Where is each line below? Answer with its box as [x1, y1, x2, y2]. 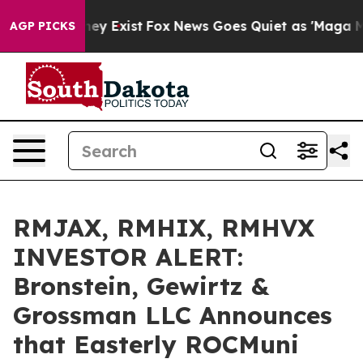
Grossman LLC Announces [13, 300, 332, 331]
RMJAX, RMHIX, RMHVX [13, 212, 314, 243]
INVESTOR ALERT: [13, 241, 243, 272]
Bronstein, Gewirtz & [13, 271, 269, 301]
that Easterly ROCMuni [13, 329, 299, 360]
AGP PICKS [10, 19, 75, 33]
